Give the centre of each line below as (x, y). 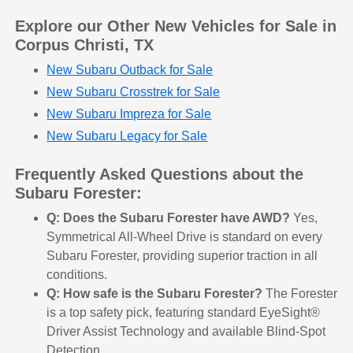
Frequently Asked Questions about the (160, 175)
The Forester (300, 294)
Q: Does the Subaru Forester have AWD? (169, 218)
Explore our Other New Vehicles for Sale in (176, 26)
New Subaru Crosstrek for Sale (134, 92)
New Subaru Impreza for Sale (129, 114)
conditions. (77, 275)
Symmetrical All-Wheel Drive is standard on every (185, 237)
